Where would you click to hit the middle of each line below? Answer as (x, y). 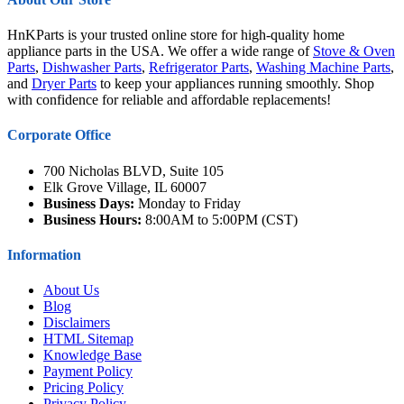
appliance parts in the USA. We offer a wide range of (160, 51)
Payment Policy (88, 372)
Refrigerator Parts (199, 68)
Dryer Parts (64, 84)
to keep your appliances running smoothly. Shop (235, 84)
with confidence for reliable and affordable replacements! (169, 100)
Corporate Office (59, 135)
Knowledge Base (92, 355)
